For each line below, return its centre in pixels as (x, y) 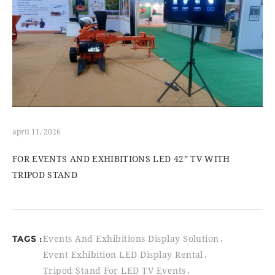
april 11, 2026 (37, 132)
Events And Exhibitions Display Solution (131, 239)
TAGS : (27, 239)
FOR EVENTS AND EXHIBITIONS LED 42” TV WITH (121, 159)
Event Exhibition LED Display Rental (123, 255)
